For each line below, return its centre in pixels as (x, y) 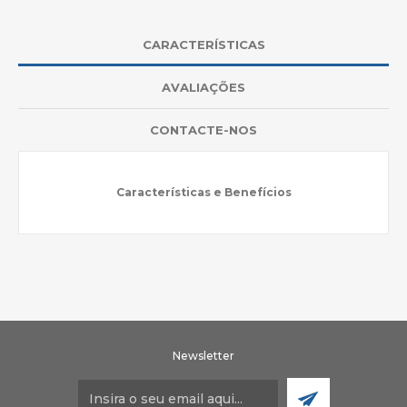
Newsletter (203, 355)
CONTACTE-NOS (203, 129)
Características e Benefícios (203, 192)
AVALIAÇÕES (203, 87)
